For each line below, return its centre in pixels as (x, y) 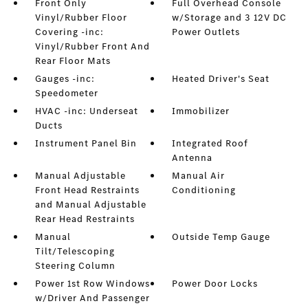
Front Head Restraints (87, 190)
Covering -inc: (69, 32)
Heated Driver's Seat (221, 79)
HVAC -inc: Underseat (86, 111)
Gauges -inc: (65, 79)
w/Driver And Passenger (92, 298)
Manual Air (199, 176)
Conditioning (204, 190)
